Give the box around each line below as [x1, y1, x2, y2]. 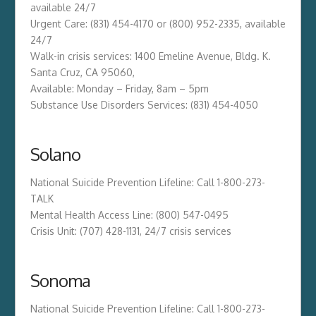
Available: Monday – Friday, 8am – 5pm [30, 82, 209, 95]
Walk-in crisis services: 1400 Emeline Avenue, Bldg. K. [30, 49, 271, 62]
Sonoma [30, 269, 90, 291]
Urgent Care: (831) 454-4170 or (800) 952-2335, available [30, 17, 286, 30]
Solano [30, 142, 80, 165]
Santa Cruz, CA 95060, [30, 66, 135, 78]
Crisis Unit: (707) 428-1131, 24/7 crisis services [30, 224, 231, 237]
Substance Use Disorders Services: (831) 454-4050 [30, 98, 258, 111]
